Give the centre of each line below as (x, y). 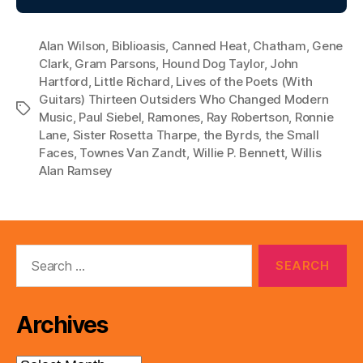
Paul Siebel (110, 117)
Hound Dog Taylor (213, 64)
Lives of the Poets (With (244, 81)
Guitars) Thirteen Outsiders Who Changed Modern (184, 99)
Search (32, 252)
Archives (62, 325)
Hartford (64, 81)
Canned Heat (209, 46)
